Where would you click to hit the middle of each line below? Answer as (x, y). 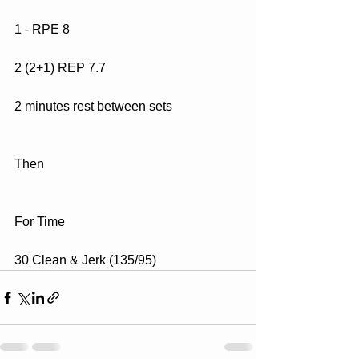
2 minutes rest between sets (93, 106)
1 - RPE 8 (42, 29)
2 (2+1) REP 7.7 (60, 68)
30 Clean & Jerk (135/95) (85, 260)
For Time (40, 222)
